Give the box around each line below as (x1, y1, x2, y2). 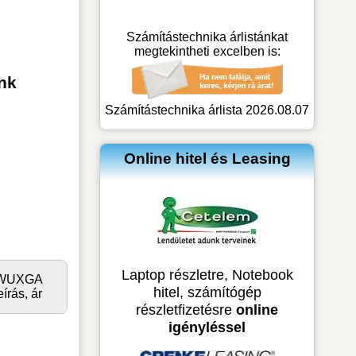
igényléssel (168, 318, 246, 335)
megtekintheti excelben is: (133, 44, 281, 58)
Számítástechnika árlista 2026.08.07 (105, 103, 310, 117)
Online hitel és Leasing (123, 149, 291, 167)
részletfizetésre (136, 300, 237, 318)
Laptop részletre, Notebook (121, 265, 293, 283)
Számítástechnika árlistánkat (126, 29, 288, 44)
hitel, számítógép (153, 283, 261, 300)
